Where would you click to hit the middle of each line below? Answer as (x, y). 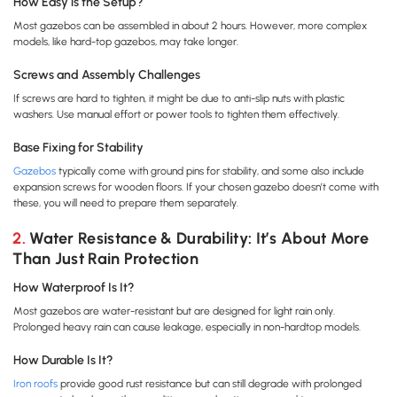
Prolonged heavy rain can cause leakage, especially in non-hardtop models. (187, 327)
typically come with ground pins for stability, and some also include (210, 171)
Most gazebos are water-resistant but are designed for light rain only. (174, 311)
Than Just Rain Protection (105, 259)
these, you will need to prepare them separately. (126, 203)
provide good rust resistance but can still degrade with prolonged (210, 384)
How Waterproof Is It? (74, 288)
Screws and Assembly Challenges (107, 75)
